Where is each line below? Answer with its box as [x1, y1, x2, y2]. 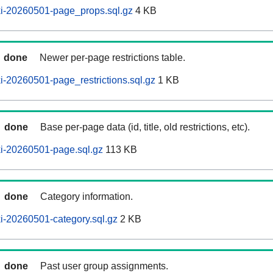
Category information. [40, 191, 133, 202]
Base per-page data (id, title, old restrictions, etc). [40, 122, 250, 133]
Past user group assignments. [40, 261, 168, 272]
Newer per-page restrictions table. [40, 52, 185, 63]
